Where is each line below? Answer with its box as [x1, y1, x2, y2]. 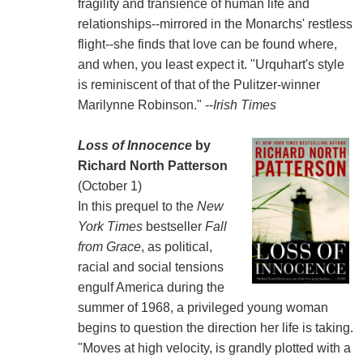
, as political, [140, 239, 212, 254]
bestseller [142, 219, 205, 233]
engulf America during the [77, 280, 224, 294]
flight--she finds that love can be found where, [77, 36, 337, 51]
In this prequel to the [77, 199, 197, 213]
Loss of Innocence [77, 138, 192, 152]
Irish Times [212, 97, 276, 112]
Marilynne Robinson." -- [77, 97, 213, 112]
